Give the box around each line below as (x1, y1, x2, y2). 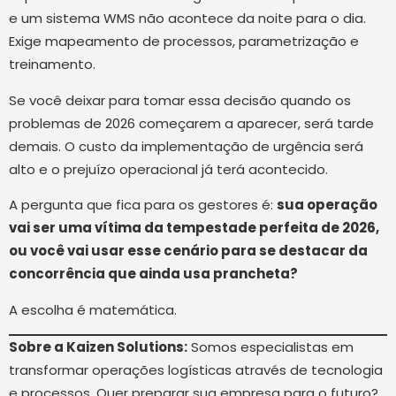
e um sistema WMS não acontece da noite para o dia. (9, 9, 366, 28)
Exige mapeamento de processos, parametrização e (9, 32, 359, 51)
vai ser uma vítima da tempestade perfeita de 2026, (9, 218, 379, 238)
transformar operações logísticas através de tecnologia (9, 360, 383, 379)
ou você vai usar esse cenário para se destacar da (9, 241, 368, 261)
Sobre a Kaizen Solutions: (9, 337, 187, 356)
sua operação (277, 195, 377, 215)
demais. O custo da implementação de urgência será (9, 136, 363, 156)
